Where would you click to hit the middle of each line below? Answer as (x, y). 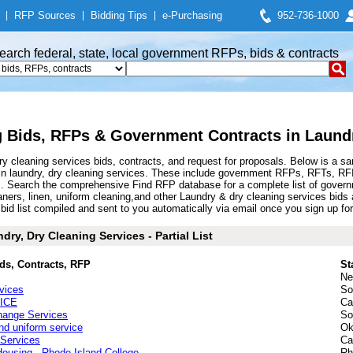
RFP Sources (45, 15)
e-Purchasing (192, 15)
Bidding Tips (119, 15)
